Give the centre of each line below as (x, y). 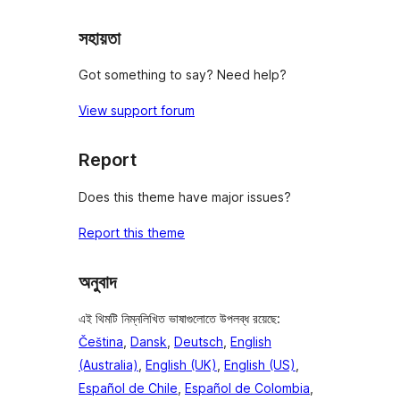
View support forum (137, 111)
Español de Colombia (247, 388)
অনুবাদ (97, 282)
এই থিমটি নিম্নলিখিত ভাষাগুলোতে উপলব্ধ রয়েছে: (179, 319)
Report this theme (132, 232)
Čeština (101, 342)
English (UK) (181, 365)
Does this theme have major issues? (185, 196)
